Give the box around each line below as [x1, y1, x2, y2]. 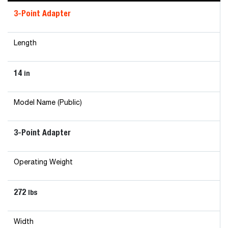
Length [14, 40, 37, 47]
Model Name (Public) [14, 99, 82, 106]
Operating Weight [14, 159, 73, 166]
